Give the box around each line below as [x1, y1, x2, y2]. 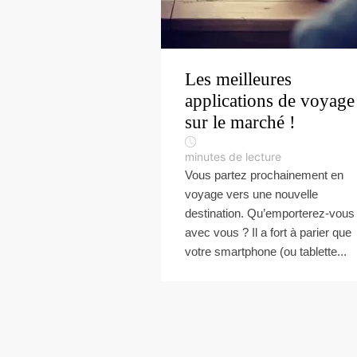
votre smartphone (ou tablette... [185, 245, 347, 258]
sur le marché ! [185, 112, 296, 132]
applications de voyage [185, 91, 355, 111]
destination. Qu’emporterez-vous [185, 206, 355, 220]
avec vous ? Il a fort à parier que [185, 226, 351, 239]
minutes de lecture [185, 150, 281, 163]
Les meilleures [185, 69, 292, 89]
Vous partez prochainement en [185, 168, 343, 182]
